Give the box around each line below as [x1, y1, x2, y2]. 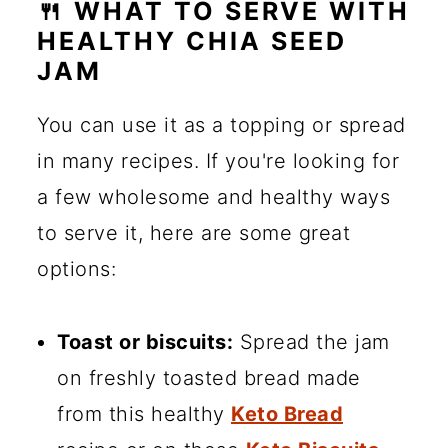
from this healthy [57, 401, 231, 426]
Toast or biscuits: [57, 329, 233, 354]
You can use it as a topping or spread [37, 112, 406, 137]
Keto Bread [231, 401, 343, 426]
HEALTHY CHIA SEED [37, 25, 347, 56]
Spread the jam [233, 329, 390, 354]
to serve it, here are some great [37, 220, 350, 245]
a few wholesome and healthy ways [37, 184, 390, 209]
